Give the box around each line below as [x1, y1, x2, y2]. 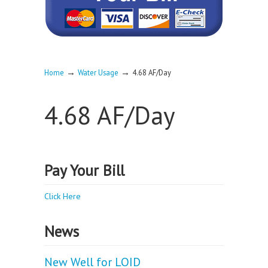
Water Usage [78, 68, 118, 77]
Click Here [44, 191, 81, 202]
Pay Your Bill [44, 160, 124, 180]
